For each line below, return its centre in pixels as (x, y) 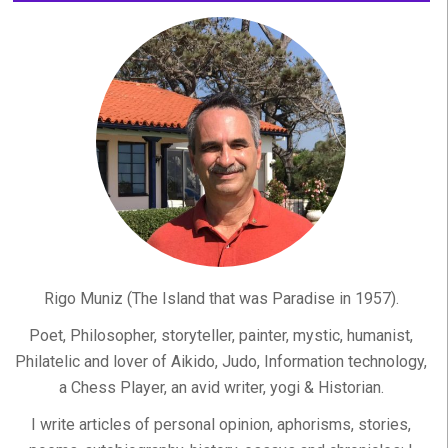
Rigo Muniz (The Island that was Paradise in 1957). (221, 298)
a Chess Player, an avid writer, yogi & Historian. (221, 387)
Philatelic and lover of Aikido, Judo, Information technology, (221, 361)
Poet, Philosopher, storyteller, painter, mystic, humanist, (221, 335)
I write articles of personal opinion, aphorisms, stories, (221, 424)
